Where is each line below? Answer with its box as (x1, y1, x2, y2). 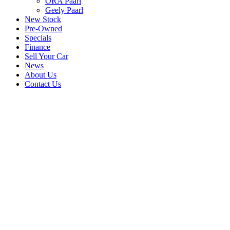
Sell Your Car (25, 51, 68, 61)
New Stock (25, 14, 61, 24)
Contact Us (25, 79, 61, 88)
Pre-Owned (25, 24, 62, 33)
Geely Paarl (45, 5, 83, 14)
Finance (25, 42, 50, 51)
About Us (25, 70, 56, 79)
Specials (25, 33, 51, 42)
